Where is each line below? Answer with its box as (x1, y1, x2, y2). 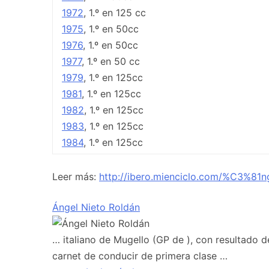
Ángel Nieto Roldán (52, 201, 140, 213)
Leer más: (52, 170, 99, 183)
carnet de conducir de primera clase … (52, 249, 228, 262)
